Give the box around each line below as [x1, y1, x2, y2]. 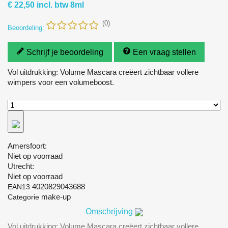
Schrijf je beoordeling [26, 47, 103, 56]
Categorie [8, 192, 39, 201]
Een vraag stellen [133, 47, 196, 56]
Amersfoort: [8, 141, 47, 150]
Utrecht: [8, 161, 34, 170]
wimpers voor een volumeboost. [8, 77, 114, 87]
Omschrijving [85, 207, 133, 216]
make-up [41, 192, 71, 201]
